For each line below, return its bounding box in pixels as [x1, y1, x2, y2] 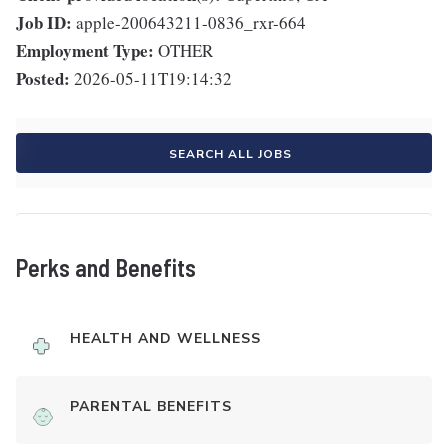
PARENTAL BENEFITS [70, 397, 232, 417]
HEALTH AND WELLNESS [70, 329, 261, 349]
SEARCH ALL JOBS [168, 146, 292, 163]
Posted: [16, 66, 70, 92]
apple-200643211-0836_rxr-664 [76, 11, 306, 35]
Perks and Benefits [16, 253, 196, 283]
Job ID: [16, 10, 72, 36]
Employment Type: [16, 38, 154, 64]
